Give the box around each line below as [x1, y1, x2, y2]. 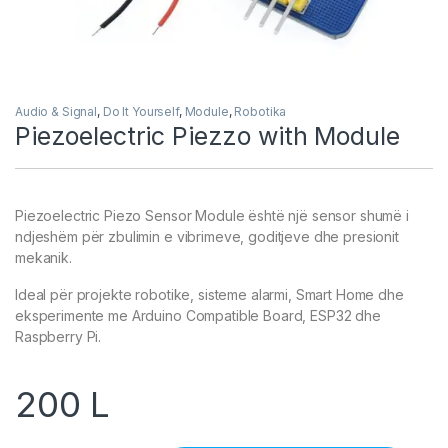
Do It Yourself [102, 103, 179, 119]
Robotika [234, 103, 287, 119]
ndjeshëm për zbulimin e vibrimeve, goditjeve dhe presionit [15, 227, 399, 245]
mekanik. [15, 248, 72, 266]
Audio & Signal [15, 103, 98, 119]
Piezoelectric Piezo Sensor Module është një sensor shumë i [15, 206, 409, 224]
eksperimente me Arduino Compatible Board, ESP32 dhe [15, 306, 381, 324]
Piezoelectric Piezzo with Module [15, 120, 400, 151]
